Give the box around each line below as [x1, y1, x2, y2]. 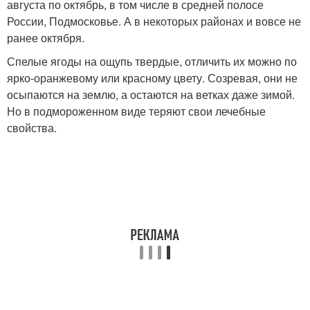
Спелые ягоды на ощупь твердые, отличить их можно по [7, 53, 297, 70]
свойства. [7, 120, 57, 136]
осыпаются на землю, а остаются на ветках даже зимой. [7, 86, 295, 103]
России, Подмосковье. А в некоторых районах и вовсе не [7, 13, 301, 30]
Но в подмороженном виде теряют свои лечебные [7, 103, 266, 120]
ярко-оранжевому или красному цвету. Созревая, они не [7, 70, 298, 86]
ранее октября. [7, 30, 84, 46]
